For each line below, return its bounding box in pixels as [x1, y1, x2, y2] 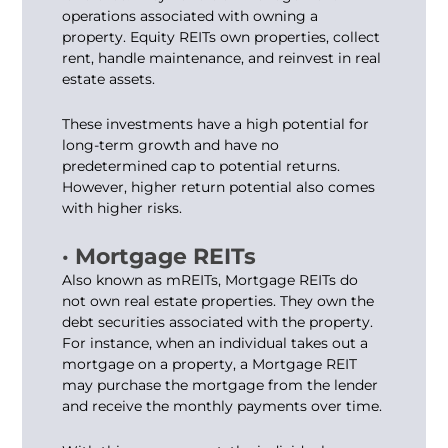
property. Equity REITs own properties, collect [62, 27, 381, 46]
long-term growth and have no [62, 136, 280, 155]
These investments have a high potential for [62, 115, 370, 134]
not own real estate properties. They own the [62, 291, 375, 310]
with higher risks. [62, 199, 183, 218]
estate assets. [62, 69, 156, 88]
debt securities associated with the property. [62, 312, 374, 331]
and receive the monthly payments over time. [62, 396, 383, 415]
